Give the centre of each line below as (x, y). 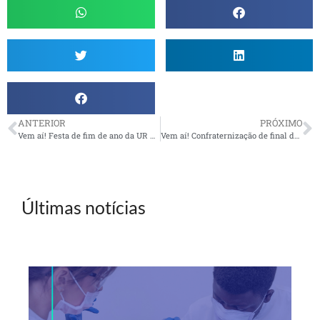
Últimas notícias (84, 207)
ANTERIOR (42, 123)
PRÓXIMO (281, 123)
